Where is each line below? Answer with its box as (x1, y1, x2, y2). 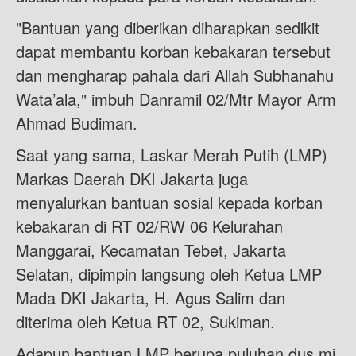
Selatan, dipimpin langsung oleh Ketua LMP (16, 262, 322, 285)
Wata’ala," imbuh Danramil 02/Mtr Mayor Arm (16, 87, 336, 110)
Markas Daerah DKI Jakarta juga (16, 167, 248, 190)
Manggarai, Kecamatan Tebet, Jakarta (16, 238, 286, 261)
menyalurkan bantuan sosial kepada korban (16, 191, 323, 214)
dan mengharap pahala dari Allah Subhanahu (16, 64, 334, 87)
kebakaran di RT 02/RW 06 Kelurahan (16, 215, 283, 238)
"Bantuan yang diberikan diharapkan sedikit (16, 16, 319, 39)
